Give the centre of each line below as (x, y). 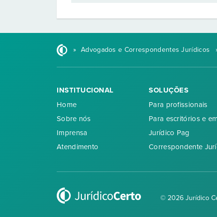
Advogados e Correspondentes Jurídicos (146, 50)
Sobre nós (74, 118)
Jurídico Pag (169, 132)
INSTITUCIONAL (85, 90)
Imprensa (72, 132)
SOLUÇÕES (169, 90)
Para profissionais (178, 104)
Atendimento (78, 147)
